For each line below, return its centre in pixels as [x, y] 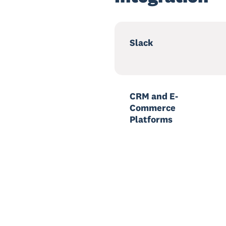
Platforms [151, 119]
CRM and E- [154, 96]
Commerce [153, 108]
